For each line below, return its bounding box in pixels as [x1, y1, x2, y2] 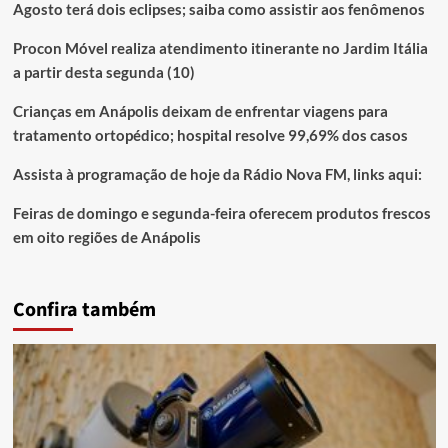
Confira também [12, 295, 156, 324]
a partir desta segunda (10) [12, 62, 195, 81]
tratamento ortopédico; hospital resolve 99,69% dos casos [12, 125, 408, 144]
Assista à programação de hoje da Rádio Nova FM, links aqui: [12, 164, 422, 183]
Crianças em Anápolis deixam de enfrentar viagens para [12, 101, 388, 120]
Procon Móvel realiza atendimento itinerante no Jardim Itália [12, 38, 428, 57]
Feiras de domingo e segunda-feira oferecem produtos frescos [12, 203, 431, 222]
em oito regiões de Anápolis [12, 227, 201, 246]
